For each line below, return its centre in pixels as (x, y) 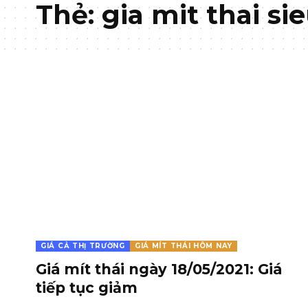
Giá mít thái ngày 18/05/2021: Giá (159, 269)
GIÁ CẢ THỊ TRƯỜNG (83, 245)
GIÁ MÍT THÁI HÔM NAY (183, 245)
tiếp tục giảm (87, 287)
